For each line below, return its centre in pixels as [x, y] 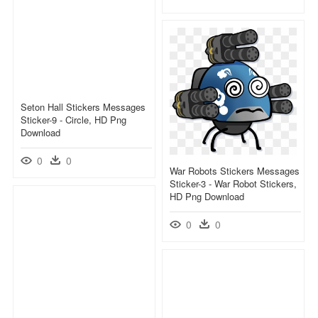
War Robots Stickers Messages [235, 170]
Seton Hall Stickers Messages [83, 106]
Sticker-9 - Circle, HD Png [73, 119]
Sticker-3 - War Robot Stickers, [233, 183]
